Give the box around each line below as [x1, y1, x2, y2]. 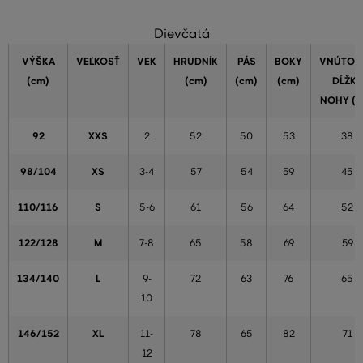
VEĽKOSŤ [76, 55, 120, 69]
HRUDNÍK [173, 55, 218, 69]
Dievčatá [153, 26, 210, 43]
